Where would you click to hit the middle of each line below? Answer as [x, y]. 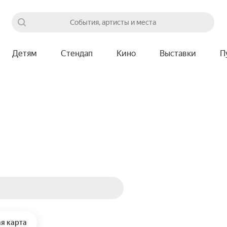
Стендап [77, 53]
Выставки [178, 53]
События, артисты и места [113, 22]
